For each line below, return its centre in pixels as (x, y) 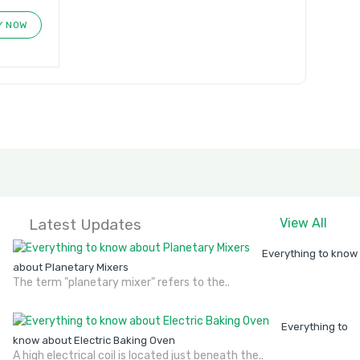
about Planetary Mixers (71, 267)
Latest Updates (85, 224)
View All (303, 223)
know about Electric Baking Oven (94, 340)
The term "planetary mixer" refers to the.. (121, 282)
